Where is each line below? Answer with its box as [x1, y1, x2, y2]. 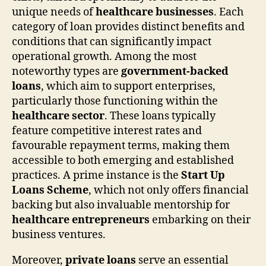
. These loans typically [104, 109, 216, 123]
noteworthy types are [12, 64, 121, 78]
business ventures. [12, 227, 106, 242]
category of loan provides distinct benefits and [12, 20, 245, 34]
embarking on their [150, 213, 251, 227]
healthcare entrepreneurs [12, 213, 150, 227]
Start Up [181, 168, 225, 182]
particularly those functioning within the [12, 94, 218, 108]
